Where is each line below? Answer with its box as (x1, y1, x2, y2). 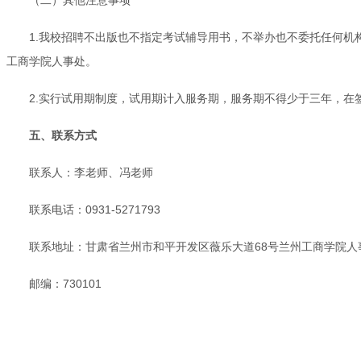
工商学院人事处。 (6, 54, 97, 68)
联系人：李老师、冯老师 (29, 165, 153, 179)
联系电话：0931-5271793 (29, 202, 160, 216)
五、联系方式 (29, 128, 97, 142)
